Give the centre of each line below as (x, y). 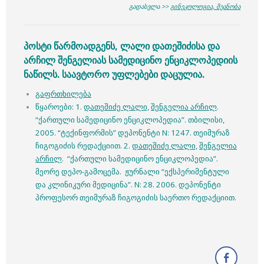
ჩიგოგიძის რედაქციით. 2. (84, 145)
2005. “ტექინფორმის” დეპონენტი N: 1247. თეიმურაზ (133, 132)
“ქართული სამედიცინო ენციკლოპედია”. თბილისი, (130, 119)
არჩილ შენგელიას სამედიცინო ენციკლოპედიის (131, 60)
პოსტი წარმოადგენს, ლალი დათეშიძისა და (122, 46)
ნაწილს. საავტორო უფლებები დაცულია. (114, 74)
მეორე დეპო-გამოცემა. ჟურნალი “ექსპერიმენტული (132, 171)
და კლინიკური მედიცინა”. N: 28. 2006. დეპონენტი (128, 184)
